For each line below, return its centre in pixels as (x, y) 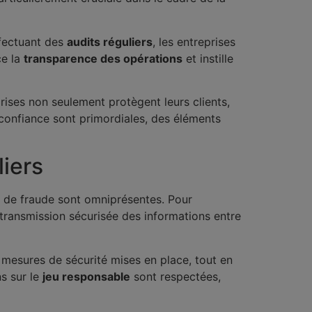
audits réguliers (110, 41)
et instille (208, 58)
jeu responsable (86, 276)
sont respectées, (175, 276)
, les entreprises (194, 41)
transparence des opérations (103, 58)
